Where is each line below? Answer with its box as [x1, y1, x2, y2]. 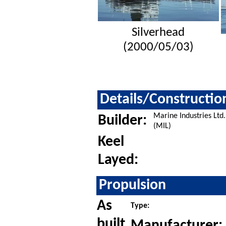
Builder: [97, 113, 147, 128]
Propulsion [98, 178, 166, 193]
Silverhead [132, 26, 185, 39]
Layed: [97, 152, 138, 167]
